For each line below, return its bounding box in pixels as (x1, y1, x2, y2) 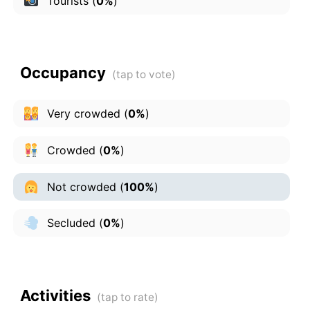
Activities (19, 286, 91, 304)
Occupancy (19, 64, 106, 82)
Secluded (43, 216, 95, 230)
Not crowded (43, 179, 116, 194)
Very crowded (43, 107, 120, 121)
